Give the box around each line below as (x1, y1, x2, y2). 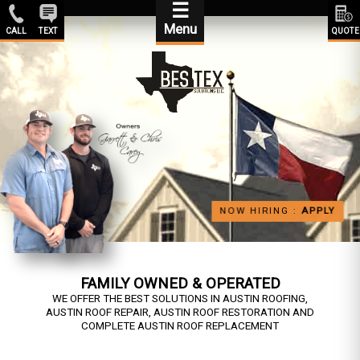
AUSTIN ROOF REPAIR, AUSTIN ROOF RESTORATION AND (46, 305, 314, 321)
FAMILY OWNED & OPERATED (80, 272, 280, 295)
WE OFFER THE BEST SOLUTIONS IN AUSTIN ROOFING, (52, 291, 308, 307)
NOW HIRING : (225, 204, 300, 218)
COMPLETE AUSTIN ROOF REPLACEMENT (81, 318, 279, 334)
